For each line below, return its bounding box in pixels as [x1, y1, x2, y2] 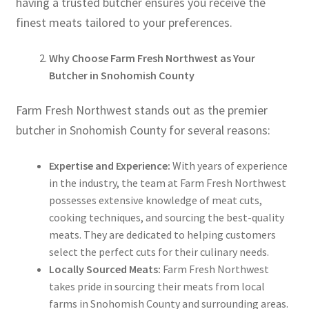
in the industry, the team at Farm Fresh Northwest [48, 176, 286, 190]
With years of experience [170, 159, 288, 173]
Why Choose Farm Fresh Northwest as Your [48, 51, 255, 66]
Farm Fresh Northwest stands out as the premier [15, 101, 268, 118]
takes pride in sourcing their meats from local [48, 279, 265, 294]
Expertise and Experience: [48, 159, 170, 173]
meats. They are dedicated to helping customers [48, 228, 276, 242]
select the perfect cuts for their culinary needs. [48, 245, 269, 259]
